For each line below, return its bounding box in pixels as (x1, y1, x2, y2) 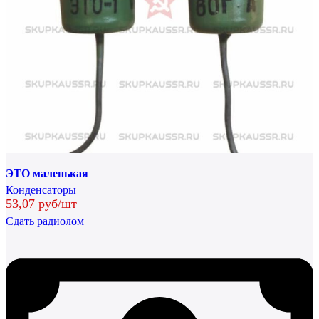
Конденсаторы (6, 183, 76, 196)
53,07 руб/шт (6, 196, 77, 211)
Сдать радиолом (6, 214, 84, 227)
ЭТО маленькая (6, 167, 88, 179)
